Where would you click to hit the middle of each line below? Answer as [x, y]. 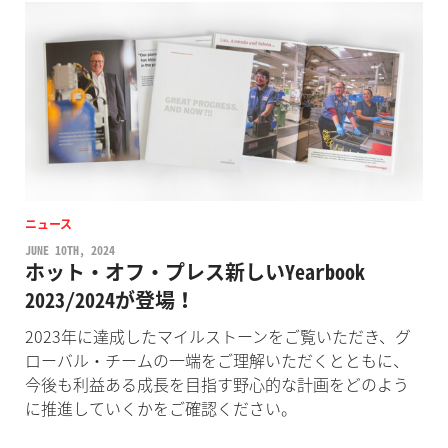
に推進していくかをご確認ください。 [160, 407]
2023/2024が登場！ [109, 299]
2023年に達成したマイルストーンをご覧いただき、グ [217, 335]
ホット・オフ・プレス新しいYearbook [194, 271]
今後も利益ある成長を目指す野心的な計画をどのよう [216, 383]
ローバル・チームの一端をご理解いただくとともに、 [216, 359]
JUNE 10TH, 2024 [69, 249]
